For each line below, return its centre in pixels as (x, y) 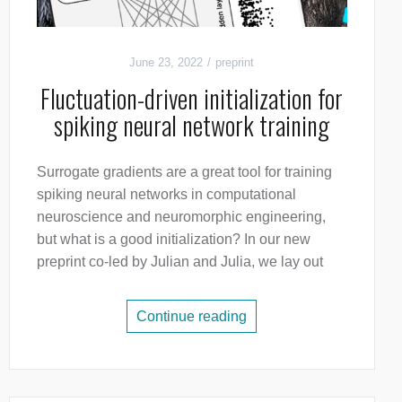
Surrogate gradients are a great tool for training (184, 172)
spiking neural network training (192, 126)
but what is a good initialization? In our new (173, 240)
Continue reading (192, 317)
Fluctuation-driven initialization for (192, 99)
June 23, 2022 (166, 63)
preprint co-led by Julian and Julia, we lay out (179, 262)
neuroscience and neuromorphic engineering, (181, 217)
